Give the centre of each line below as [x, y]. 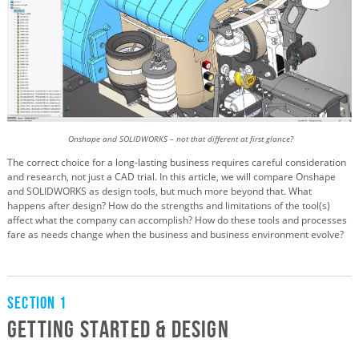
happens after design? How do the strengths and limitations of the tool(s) [169, 205]
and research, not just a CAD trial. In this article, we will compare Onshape [171, 176]
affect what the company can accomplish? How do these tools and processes [177, 220]
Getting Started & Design [118, 329]
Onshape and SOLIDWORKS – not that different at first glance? [179, 139]
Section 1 [37, 302]
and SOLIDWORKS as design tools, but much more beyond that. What [159, 191]
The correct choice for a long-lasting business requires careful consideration [177, 162]
